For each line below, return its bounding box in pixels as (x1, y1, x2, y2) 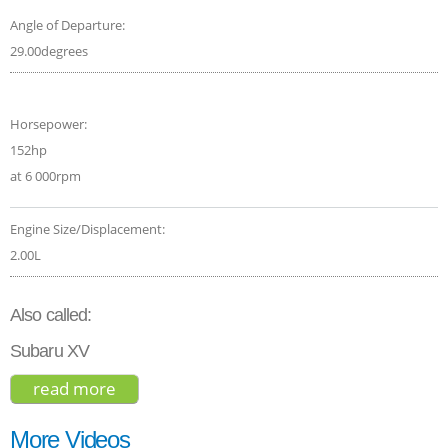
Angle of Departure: (10, 15, 128, 34)
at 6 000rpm (10, 166, 81, 185)
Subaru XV (10, 340, 89, 361)
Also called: (10, 304, 92, 325)
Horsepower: (10, 114, 90, 133)
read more (33, 376, 116, 400)
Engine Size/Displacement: (10, 219, 168, 238)
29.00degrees (10, 41, 88, 60)
